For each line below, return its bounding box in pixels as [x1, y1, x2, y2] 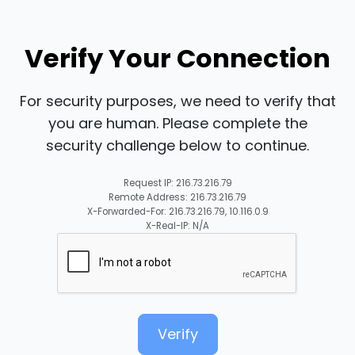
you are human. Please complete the [48, 113, 307, 134]
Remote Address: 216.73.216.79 [109, 191, 246, 204]
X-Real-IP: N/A [146, 219, 209, 233]
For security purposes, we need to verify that [19, 91, 336, 112]
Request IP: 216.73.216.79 [123, 177, 232, 190]
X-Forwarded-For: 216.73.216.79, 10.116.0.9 [86, 205, 269, 219]
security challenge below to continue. [46, 136, 309, 156]
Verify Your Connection [25, 40, 330, 77]
